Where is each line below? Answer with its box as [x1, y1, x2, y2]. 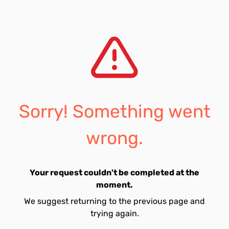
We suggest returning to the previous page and [24, 196, 205, 206]
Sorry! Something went [18, 101, 211, 122]
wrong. [86, 127, 143, 149]
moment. [96, 180, 133, 190]
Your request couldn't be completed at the [30, 168, 199, 177]
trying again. [90, 209, 139, 218]
